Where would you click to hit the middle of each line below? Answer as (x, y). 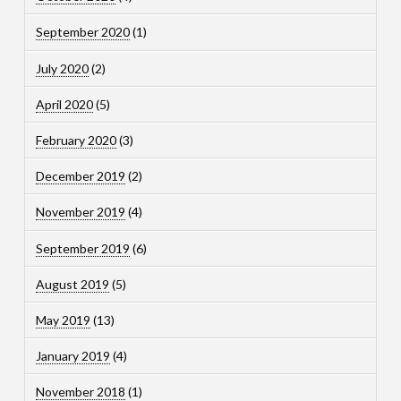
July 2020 (62, 68)
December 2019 (80, 176)
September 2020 (82, 32)
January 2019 (73, 356)
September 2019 (82, 248)
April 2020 (64, 104)
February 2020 (76, 141)
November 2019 (80, 212)
